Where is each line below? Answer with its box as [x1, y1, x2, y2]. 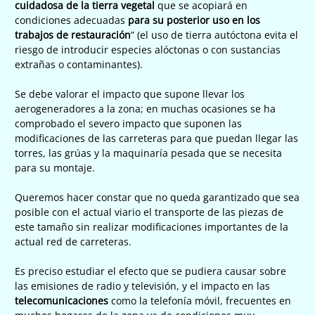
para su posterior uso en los [128, 13, 260, 27]
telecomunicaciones [15, 293, 108, 307]
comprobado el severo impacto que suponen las [15, 116, 242, 130]
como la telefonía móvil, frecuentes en [108, 293, 291, 307]
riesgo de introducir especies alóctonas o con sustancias [15, 42, 281, 56]
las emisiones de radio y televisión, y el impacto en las [15, 278, 270, 292]
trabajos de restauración [15, 27, 131, 41]
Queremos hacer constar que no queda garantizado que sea [15, 190, 300, 204]
